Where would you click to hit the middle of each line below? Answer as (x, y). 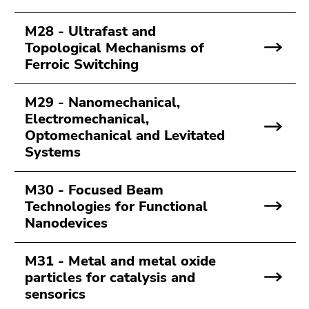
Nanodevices (66, 223)
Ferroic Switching (82, 64)
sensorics (55, 294)
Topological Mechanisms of (114, 48)
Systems (53, 152)
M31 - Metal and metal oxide (120, 261)
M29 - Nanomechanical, (102, 102)
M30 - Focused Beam (94, 190)
